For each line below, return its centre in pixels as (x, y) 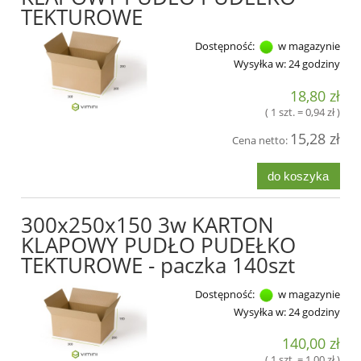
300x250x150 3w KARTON (147, 224)
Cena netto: (261, 140)
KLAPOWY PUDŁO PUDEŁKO (158, 245)
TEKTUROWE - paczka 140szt (158, 265)
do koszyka (299, 176)
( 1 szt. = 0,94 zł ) (303, 112)
